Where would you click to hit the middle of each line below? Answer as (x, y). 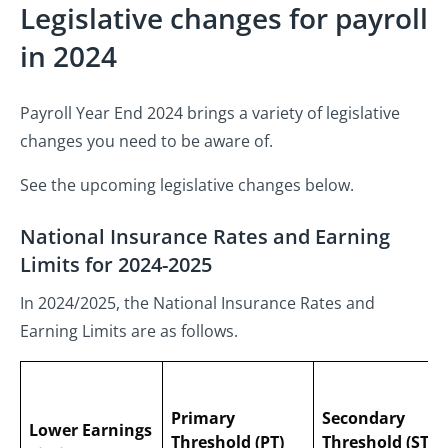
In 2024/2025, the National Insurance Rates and (197, 303)
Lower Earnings (90, 430)
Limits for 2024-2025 (116, 265)
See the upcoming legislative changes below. (187, 185)
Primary (203, 418)
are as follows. (184, 331)
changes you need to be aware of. (146, 141)
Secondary (363, 418)
